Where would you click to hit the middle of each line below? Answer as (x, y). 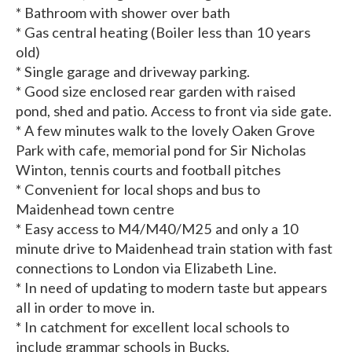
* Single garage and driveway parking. (133, 72)
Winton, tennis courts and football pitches (148, 170)
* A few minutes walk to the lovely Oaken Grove (165, 131)
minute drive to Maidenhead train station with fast (174, 249)
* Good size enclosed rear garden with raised (156, 92)
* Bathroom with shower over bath (123, 13)
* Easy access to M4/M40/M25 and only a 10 (157, 229)
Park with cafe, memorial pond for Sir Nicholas (161, 150)
